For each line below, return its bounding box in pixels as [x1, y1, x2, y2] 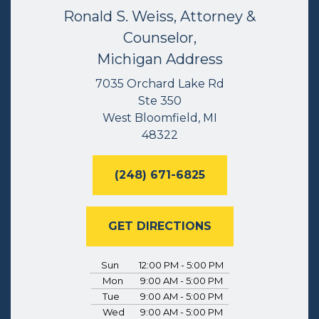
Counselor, [122, 29, 197, 47]
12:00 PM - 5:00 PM [139, 259, 224, 271]
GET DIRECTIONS [108, 219, 211, 234]
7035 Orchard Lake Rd [95, 77, 224, 91]
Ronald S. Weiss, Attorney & [63, 8, 256, 26]
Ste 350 [137, 94, 182, 108]
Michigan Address [96, 51, 223, 68]
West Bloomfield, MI [102, 111, 217, 125]
